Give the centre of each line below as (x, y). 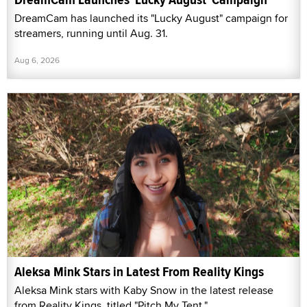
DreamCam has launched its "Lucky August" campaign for (151, 18)
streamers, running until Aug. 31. (91, 33)
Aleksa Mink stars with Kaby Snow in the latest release (144, 291)
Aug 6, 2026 (37, 60)
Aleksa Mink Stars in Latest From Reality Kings (139, 272)
